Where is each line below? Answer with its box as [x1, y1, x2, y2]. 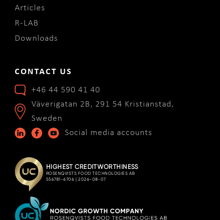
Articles [14, 4, 45, 13]
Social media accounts [64, 128, 152, 137]
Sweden [31, 114, 62, 123]
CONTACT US [14, 67, 72, 76]
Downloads [14, 34, 58, 43]
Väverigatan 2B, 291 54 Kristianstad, [31, 100, 174, 109]
